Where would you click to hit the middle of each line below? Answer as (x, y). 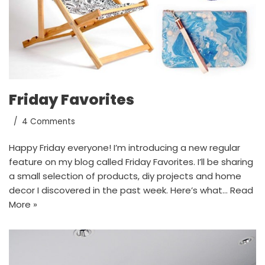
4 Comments (49, 122)
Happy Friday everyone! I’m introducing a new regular (125, 148)
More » (23, 205)
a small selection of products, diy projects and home (125, 176)
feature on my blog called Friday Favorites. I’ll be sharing (131, 162)
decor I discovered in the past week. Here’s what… (119, 190)
